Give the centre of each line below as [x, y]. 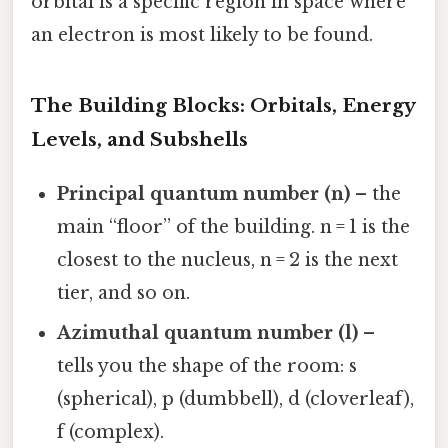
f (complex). [111, 432]
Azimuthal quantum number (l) [208, 333]
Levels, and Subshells [139, 140]
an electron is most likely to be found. [202, 35]
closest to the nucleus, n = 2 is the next [228, 260]
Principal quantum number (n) [204, 194]
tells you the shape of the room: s [207, 366]
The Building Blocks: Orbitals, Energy [223, 106]
